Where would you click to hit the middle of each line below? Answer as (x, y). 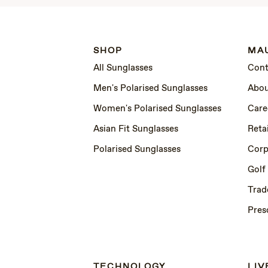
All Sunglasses (123, 68)
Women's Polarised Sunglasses (157, 109)
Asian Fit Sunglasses (136, 129)
